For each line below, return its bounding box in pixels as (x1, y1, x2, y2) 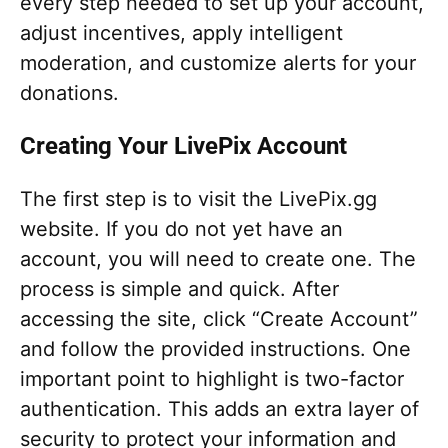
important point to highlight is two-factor (20, 366, 404, 391)
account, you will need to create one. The (20, 246, 416, 271)
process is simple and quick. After (20, 276, 339, 301)
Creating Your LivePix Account (20, 131, 347, 160)
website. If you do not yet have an (20, 216, 343, 241)
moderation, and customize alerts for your (20, 50, 416, 75)
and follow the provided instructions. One (20, 336, 411, 361)
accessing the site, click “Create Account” (20, 306, 418, 331)
